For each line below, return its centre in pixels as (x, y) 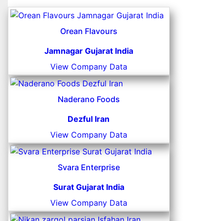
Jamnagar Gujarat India (89, 51)
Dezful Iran (89, 119)
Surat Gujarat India (89, 187)
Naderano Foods (89, 99)
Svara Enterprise (89, 167)
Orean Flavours (89, 31)
